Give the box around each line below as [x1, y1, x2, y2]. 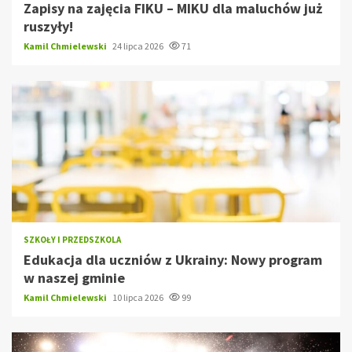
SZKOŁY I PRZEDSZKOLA [24, 233, 121, 245]
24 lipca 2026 [112, 39, 165, 52]
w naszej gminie [24, 268, 125, 287]
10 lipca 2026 [112, 291, 165, 303]
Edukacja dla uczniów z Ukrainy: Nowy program [24, 250, 322, 269]
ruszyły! [24, 16, 73, 35]
